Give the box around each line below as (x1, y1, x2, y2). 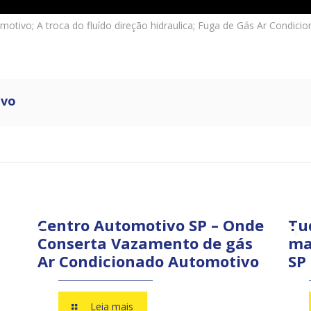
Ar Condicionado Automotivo (37, 251, 260, 271)
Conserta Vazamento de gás (37, 233, 253, 253)
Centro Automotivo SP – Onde (37, 215, 264, 235)
